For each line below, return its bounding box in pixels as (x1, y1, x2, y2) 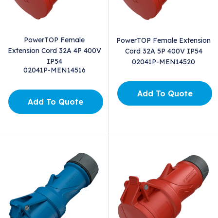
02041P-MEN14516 (23, 66, 86, 75)
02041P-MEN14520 (132, 57, 195, 67)
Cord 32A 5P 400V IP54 (125, 47, 202, 56)
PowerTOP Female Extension (116, 36, 211, 45)
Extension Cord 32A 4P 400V (7, 46, 101, 55)
